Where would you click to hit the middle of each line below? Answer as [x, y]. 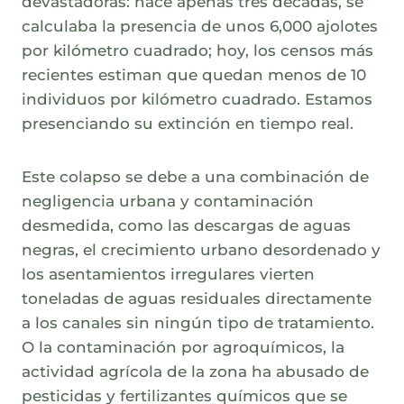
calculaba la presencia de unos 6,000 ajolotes [200, 27]
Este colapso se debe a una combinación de [195, 177]
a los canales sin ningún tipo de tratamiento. [198, 323]
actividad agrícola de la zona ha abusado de [195, 372]
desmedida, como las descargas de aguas [186, 226]
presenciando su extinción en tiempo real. [188, 124]
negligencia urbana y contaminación [168, 202]
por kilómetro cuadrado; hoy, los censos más [197, 51]
